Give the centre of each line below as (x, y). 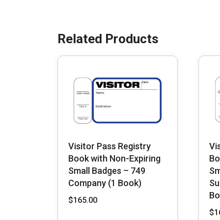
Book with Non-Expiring (114, 159)
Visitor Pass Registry (110, 146)
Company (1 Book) (105, 183)
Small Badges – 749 (107, 171)
